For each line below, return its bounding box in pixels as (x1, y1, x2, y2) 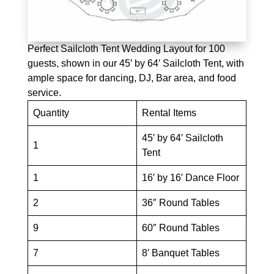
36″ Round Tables (141, 198, 220, 209)
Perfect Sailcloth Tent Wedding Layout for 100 (27, 43, 225, 54)
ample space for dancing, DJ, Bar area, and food (27, 73, 236, 84)
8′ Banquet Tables (141, 248, 220, 259)
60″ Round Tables (141, 223, 220, 234)
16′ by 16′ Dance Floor (141, 172, 239, 183)
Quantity (32, 108, 69, 119)
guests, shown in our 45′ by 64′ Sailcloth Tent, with (27, 58, 244, 69)
